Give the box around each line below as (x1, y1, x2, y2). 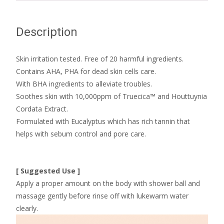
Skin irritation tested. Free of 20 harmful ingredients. (16, 53, 183, 63)
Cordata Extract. (16, 103, 68, 113)
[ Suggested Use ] (16, 165, 80, 175)
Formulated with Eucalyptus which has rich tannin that (16, 116, 190, 126)
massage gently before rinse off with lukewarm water (16, 190, 188, 200)
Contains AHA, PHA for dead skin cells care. (16, 66, 156, 76)
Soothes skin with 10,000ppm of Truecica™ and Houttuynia (16, 91, 207, 101)
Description (16, 24, 77, 39)
